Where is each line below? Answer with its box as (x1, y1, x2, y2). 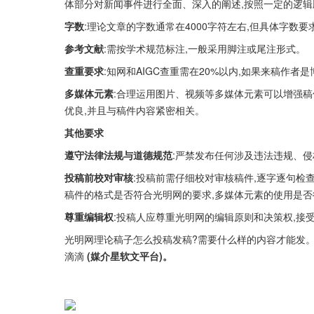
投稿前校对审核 (64, 170, 133, 184)
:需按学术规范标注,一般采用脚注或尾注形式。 (104, 41, 306, 55)
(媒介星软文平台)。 (87, 249, 172, 263)
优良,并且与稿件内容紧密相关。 (64, 103, 205, 117)
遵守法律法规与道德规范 (64, 148, 172, 162)
